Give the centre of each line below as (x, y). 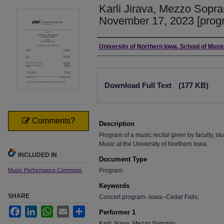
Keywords (114, 186)
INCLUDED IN (37, 155)
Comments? (52, 121)
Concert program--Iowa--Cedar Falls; (149, 197)
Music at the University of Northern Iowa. (153, 144)
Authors (114, 47)
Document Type (123, 159)
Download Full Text (139, 85)
